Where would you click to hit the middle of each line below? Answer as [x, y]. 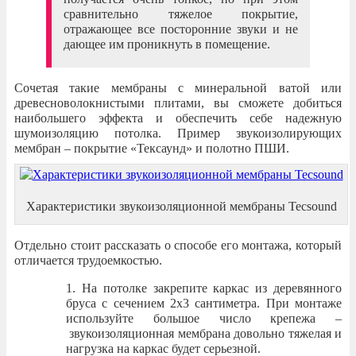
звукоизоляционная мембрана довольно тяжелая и [204, 333]
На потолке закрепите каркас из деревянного [212, 288]
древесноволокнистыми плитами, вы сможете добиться [178, 103]
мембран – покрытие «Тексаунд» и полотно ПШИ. [152, 148]
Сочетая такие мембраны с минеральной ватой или [178, 87]
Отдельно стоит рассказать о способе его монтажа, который [178, 245]
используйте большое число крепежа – [204, 318]
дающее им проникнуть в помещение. [167, 44]
